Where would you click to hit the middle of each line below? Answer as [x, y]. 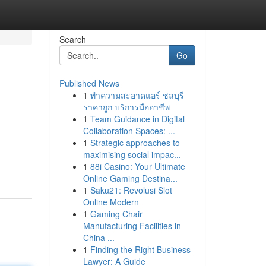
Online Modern [111, 202]
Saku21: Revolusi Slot [131, 190]
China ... [99, 237]
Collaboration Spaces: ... [129, 131]
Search [72, 39]
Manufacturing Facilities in [132, 226]
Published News [89, 83]
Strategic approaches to [135, 142]
